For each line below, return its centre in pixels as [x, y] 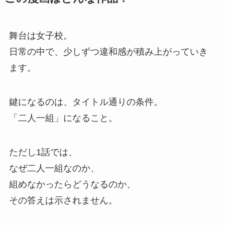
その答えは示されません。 [63, 200]
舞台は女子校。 [40, 36]
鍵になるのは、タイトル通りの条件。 [86, 102]
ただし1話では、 [43, 152]
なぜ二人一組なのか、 [54, 168]
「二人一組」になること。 [63, 118]
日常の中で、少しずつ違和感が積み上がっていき [108, 52]
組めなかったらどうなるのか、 [72, 184]
